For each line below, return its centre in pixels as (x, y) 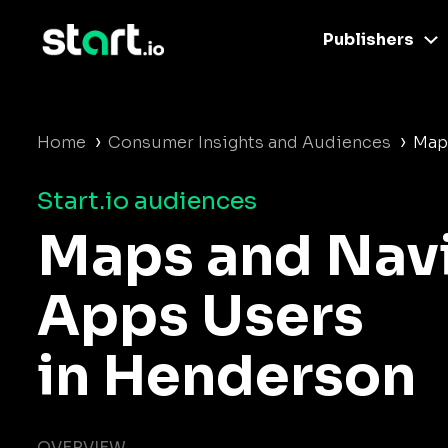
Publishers (368, 39)
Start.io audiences (147, 201)
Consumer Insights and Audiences (249, 142)
